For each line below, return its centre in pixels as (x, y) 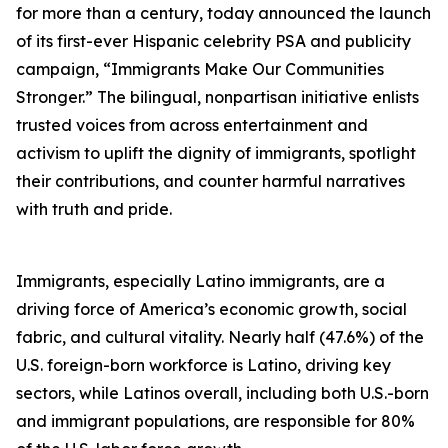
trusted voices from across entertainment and (192, 125)
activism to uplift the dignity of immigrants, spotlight (216, 153)
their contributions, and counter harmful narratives (210, 181)
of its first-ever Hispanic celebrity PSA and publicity (213, 41)
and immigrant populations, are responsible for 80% (215, 421)
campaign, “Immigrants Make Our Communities (200, 69)
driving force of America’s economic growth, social (211, 309)
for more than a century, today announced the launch (223, 13)
